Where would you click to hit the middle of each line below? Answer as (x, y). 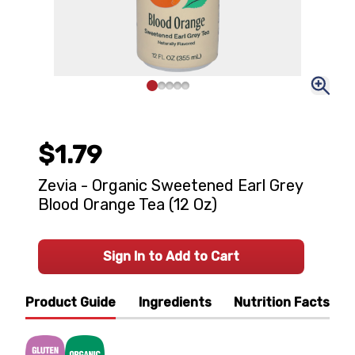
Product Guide (71, 302)
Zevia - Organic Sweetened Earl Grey (170, 185)
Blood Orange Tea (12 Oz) (128, 204)
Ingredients (175, 302)
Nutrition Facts (282, 302)
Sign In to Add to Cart (171, 256)
